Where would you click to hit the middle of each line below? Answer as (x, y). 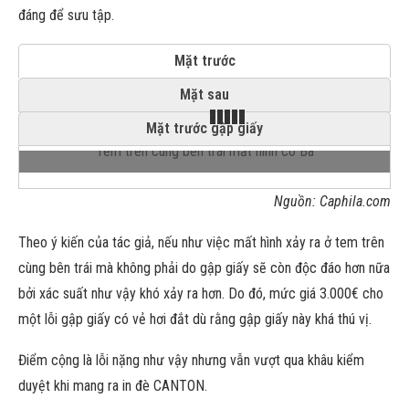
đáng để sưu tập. (66, 15)
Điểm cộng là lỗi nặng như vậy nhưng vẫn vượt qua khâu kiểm (191, 360)
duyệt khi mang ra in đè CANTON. (113, 386)
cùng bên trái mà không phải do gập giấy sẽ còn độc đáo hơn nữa (204, 268)
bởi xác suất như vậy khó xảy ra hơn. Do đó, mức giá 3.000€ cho (201, 294)
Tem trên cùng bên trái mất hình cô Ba (204, 151)
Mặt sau (204, 94)
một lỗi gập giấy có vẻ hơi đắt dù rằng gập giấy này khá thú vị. (195, 319)
